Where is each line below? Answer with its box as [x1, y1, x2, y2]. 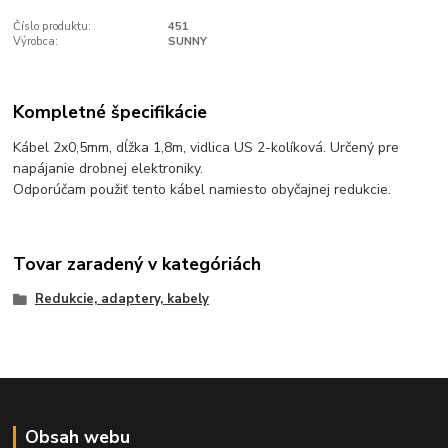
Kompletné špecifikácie [13, 100, 208, 125]
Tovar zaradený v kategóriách [13, 251, 262, 276]
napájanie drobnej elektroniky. [13, 159, 204, 179]
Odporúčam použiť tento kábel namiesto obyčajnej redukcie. [13, 180, 392, 200]
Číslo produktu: [13, 18, 92, 34]
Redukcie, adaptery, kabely [34, 290, 209, 309]
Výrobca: [13, 33, 59, 49]
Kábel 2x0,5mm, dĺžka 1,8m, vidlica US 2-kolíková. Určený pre [13, 138, 400, 158]
